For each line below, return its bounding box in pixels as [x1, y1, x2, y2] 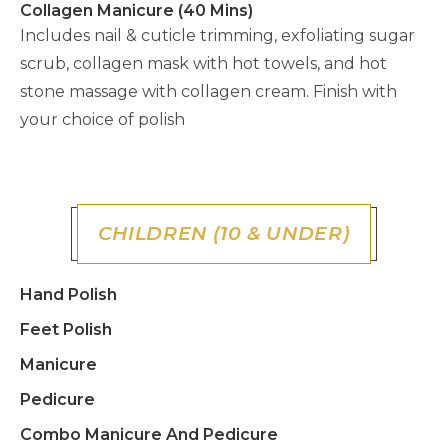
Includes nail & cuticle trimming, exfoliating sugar [20, 26, 415, 45]
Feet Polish [20, 320, 112, 339]
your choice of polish [20, 110, 185, 129]
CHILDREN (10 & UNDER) [97, 222, 351, 245]
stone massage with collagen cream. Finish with [20, 82, 397, 101]
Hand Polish [20, 285, 117, 304]
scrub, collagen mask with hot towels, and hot [20, 54, 387, 73]
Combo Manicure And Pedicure [20, 425, 278, 444]
